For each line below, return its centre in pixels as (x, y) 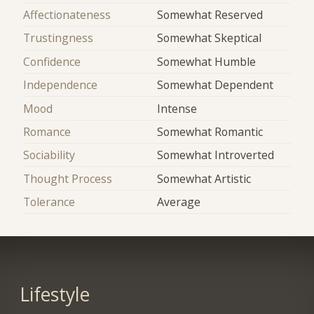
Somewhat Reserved (210, 15)
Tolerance (49, 202)
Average (179, 202)
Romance (47, 131)
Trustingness (59, 38)
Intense (177, 108)
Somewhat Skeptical (209, 38)
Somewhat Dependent (215, 85)
